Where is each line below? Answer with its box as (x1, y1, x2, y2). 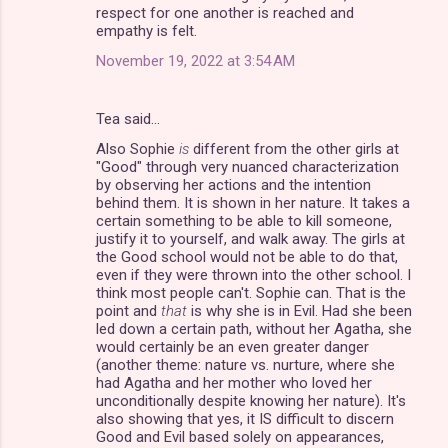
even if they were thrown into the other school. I (96, 265, 411, 284)
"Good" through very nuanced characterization (96, 157, 399, 176)
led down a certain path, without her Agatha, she (96, 319, 412, 338)
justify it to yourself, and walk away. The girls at (96, 229, 405, 248)
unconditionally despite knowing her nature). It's (96, 391, 406, 410)
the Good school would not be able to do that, (96, 247, 398, 266)
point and (96, 301, 161, 320)
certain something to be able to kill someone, (96, 211, 392, 230)
